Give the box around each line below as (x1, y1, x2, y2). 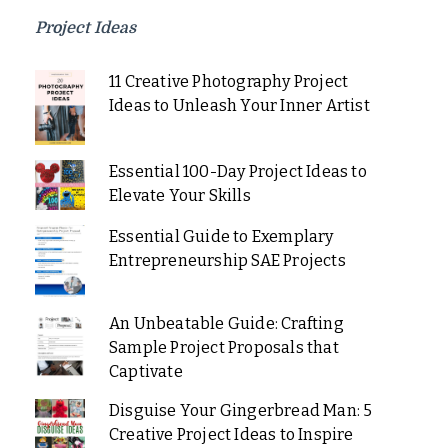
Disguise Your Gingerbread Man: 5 (108, 401, 373, 421)
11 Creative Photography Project (108, 72, 349, 92)
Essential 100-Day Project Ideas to (108, 162, 367, 182)
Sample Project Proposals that (108, 338, 339, 358)
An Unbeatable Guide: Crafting (108, 314, 344, 334)
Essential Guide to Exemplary (108, 227, 334, 247)
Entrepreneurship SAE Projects (108, 251, 346, 271)
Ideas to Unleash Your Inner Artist (108, 96, 370, 116)
